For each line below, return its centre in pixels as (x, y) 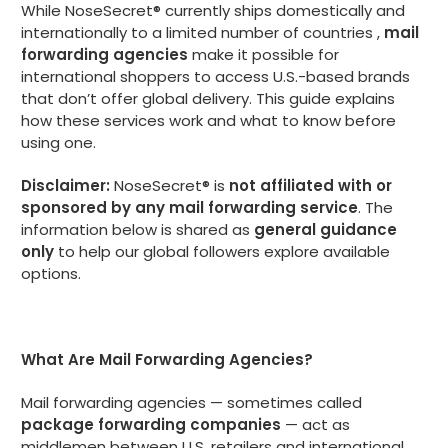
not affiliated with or (310, 185)
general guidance (325, 229)
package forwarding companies (151, 424)
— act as (315, 424)
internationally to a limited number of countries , (202, 32)
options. (51, 273)
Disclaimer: (65, 185)
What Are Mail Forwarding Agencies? (167, 359)
